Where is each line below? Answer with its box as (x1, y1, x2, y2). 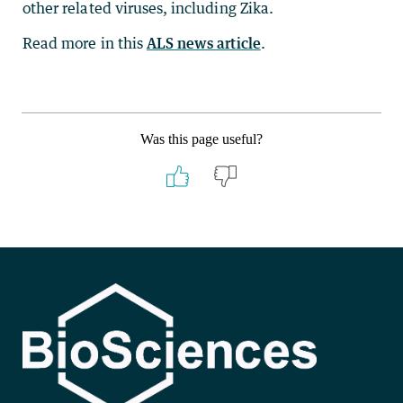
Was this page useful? (140, 131, 263, 148)
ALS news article (146, 34, 261, 53)
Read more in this (22, 34, 147, 53)
